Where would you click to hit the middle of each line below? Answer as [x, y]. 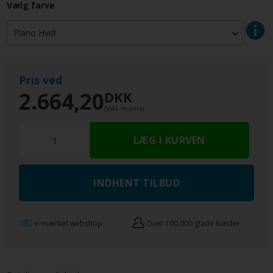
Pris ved [41, 80]
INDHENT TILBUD [136, 183]
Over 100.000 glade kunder [193, 223]
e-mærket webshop [69, 223]
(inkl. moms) [124, 108]
